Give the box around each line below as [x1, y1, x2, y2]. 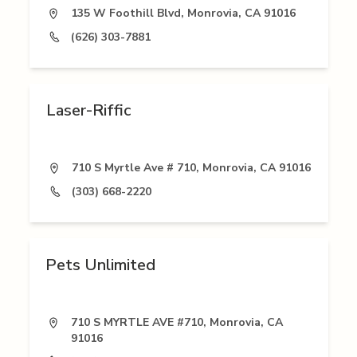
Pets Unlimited [45, 254, 155, 277]
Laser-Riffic [46, 100, 131, 122]
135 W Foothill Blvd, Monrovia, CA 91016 [70, 6, 296, 22]
